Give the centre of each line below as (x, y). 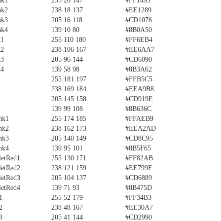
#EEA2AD (141, 129)
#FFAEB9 (139, 119)
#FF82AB (139, 158)
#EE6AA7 (140, 50)
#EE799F (139, 168)
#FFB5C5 (139, 79)
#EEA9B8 (140, 89)
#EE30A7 (139, 207)
